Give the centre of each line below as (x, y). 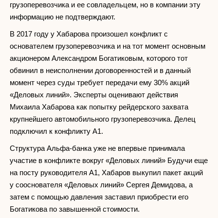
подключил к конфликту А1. (56, 131)
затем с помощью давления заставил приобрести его (99, 197)
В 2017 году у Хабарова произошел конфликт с (89, 34)
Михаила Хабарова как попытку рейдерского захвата (99, 107)
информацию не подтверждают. (63, 17)
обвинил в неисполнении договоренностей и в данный (100, 71)
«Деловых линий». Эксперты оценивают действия (94, 95)
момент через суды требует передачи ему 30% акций (100, 83)
